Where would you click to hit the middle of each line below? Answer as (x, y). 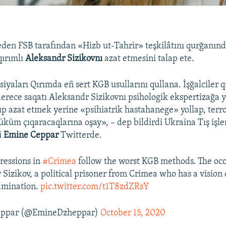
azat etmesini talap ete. (150, 59)
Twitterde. (80, 135)
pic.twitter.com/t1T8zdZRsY (95, 187)
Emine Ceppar (31, 135)
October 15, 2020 (133, 213)
